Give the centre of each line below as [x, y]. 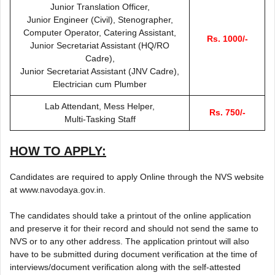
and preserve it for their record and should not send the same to [134, 228]
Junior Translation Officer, [100, 6]
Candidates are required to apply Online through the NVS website [137, 176]
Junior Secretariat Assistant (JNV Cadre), [100, 71]
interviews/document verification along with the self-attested [125, 267]
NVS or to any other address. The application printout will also [130, 241]
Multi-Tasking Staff [100, 119]
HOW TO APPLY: [58, 151]
